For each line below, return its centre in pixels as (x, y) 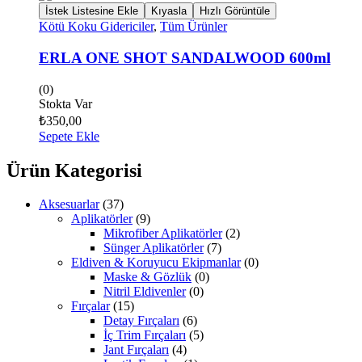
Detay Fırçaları (141, 321)
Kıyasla (169, 11)
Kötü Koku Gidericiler (96, 27)
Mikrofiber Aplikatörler (163, 234)
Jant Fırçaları (136, 350)
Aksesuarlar (69, 204)
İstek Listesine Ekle (92, 11)
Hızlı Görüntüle (235, 11)
